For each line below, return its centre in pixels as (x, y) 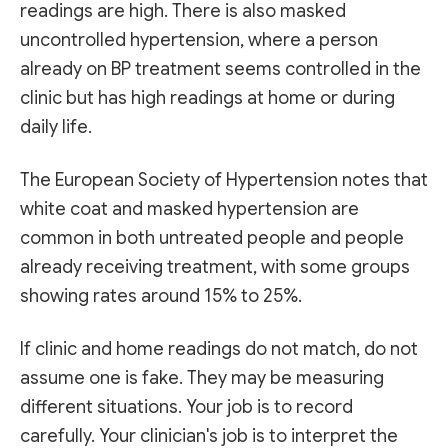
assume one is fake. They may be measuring (202, 378)
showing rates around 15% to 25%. (161, 295)
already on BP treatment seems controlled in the (220, 68)
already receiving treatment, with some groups (215, 266)
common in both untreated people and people (212, 237)
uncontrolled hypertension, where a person (199, 39)
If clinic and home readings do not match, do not (219, 349)
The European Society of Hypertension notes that (224, 179)
